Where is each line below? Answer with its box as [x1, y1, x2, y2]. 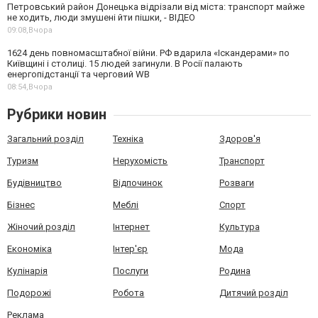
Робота [113, 287, 145, 298]
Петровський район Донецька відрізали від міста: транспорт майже [7, 1, 305, 12]
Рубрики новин [7, 106, 106, 123]
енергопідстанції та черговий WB [7, 69, 150, 79]
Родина [219, 265, 251, 276]
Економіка [7, 243, 52, 254]
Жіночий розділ [7, 221, 75, 232]
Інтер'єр [113, 243, 148, 254]
